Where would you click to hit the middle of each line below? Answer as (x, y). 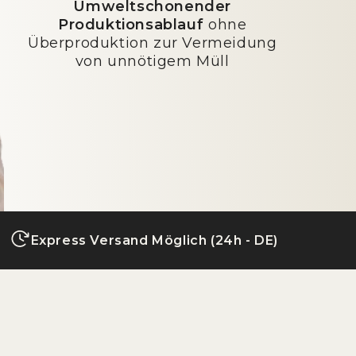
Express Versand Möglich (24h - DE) (154, 240)
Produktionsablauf (133, 25)
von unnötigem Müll (152, 61)
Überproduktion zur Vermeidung (153, 43)
